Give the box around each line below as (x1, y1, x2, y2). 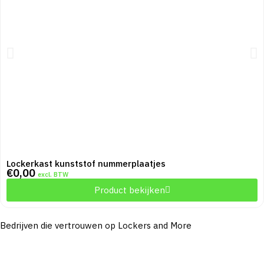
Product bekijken (94, 184, 165, 196)
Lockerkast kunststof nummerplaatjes (6, 158, 166, 170)
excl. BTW (38, 170, 68, 179)
